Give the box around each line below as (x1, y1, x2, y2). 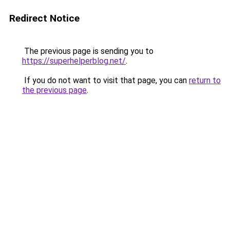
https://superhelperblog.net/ (22, 56, 126, 66)
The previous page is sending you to (22, 46, 154, 56)
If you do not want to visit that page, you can (22, 75, 189, 85)
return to (189, 75, 221, 85)
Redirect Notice (9, 12, 80, 24)
